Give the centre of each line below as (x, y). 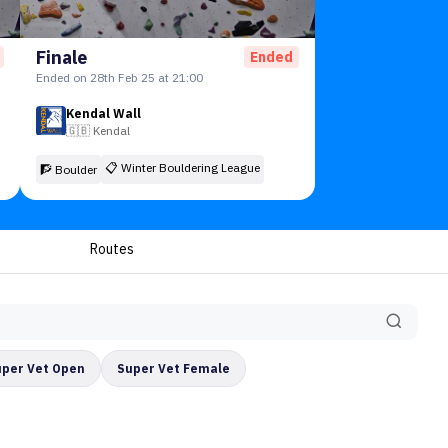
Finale (61, 57)
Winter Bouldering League (190, 167)
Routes (112, 249)
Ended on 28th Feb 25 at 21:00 (119, 77)
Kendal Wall (103, 113)
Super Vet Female (173, 368)
